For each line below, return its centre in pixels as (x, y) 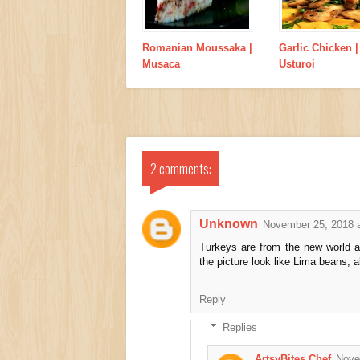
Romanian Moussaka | (197, 47)
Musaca (161, 63)
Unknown (229, 223)
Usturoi (297, 63)
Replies (239, 327)
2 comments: (181, 168)
